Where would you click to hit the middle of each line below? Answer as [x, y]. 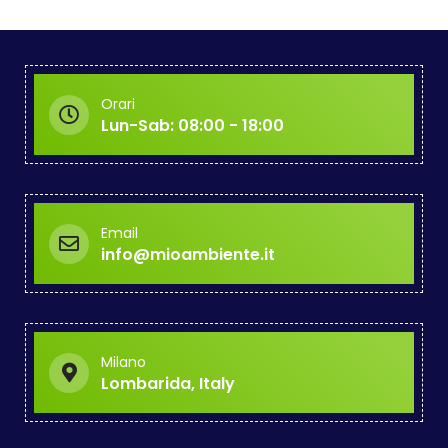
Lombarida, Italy [168, 384]
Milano [123, 362]
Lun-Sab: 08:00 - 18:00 [192, 126]
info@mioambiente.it [188, 255]
